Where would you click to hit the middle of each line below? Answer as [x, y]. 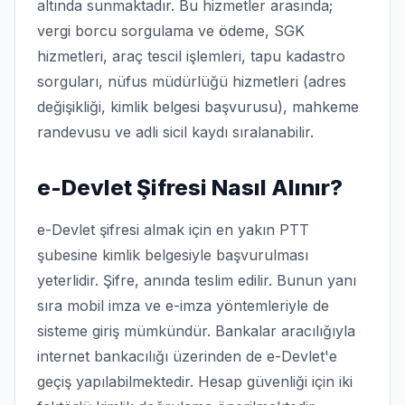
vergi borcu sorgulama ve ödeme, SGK [171, 31]
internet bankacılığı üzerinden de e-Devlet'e [187, 356]
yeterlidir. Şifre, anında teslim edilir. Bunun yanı [197, 280]
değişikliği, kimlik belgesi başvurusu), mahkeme [198, 107]
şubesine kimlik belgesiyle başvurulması [173, 255]
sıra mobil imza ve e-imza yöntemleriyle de [183, 306]
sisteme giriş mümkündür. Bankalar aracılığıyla [196, 331]
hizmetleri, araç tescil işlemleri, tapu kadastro [191, 56]
